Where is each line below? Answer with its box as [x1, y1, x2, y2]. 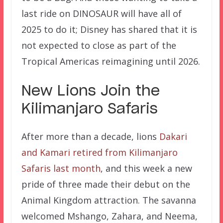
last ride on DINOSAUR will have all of [21, 7, 182, 20]
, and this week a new [100, 162, 192, 175]
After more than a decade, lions [21, 130, 159, 143]
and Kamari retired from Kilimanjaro [21, 146, 178, 159]
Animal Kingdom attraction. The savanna [21, 194, 196, 207]
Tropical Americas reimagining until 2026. [21, 55, 200, 68]
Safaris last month [21, 162, 101, 175]
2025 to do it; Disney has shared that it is [21, 23, 197, 36]
